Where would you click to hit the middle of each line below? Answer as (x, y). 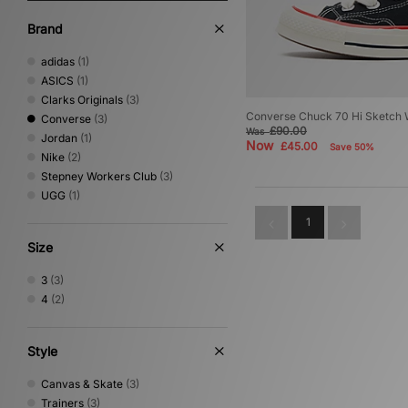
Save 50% (352, 147)
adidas (58, 61)
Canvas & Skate (82, 384)
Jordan (59, 138)
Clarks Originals (82, 100)
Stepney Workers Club (99, 176)
